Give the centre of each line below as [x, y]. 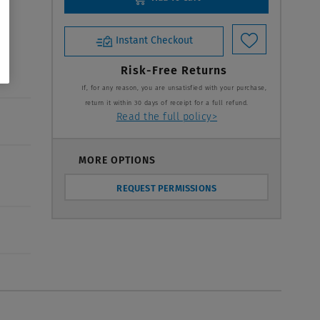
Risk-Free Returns [174, 70]
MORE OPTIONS [117, 160]
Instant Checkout [154, 41]
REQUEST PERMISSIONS [167, 188]
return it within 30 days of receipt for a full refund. [166, 102]
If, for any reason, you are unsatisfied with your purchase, [174, 87]
